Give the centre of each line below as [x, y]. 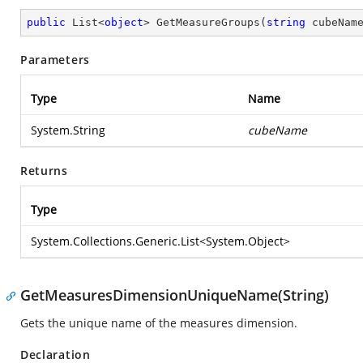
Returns [44, 171]
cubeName [278, 130]
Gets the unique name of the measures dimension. [159, 323]
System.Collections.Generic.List [115, 241]
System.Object [245, 241]
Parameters [55, 60]
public [46, 22]
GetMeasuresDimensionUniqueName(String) [175, 295]
